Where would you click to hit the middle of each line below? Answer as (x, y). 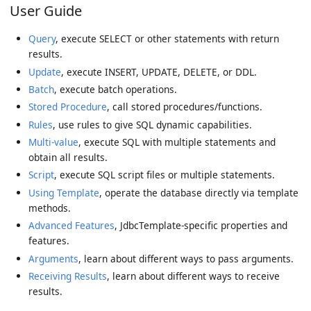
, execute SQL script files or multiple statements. (164, 175)
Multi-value (53, 142)
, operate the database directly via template (199, 192)
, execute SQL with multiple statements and (177, 142)
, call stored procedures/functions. (184, 107)
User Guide (45, 11)
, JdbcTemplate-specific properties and (201, 226)
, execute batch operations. (115, 89)
